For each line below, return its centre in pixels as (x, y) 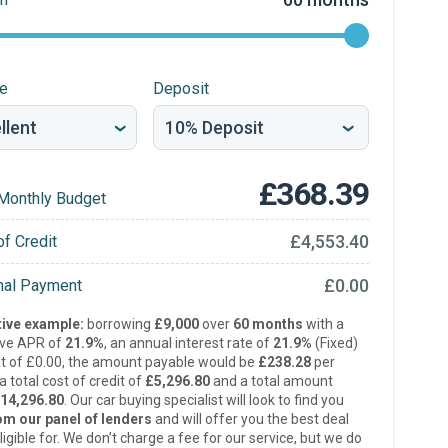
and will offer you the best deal (250, 419)
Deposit (180, 88)
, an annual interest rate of (188, 343)
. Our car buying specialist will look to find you (203, 400)
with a (323, 324)
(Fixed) (334, 343)
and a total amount (271, 381)
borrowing (118, 324)
